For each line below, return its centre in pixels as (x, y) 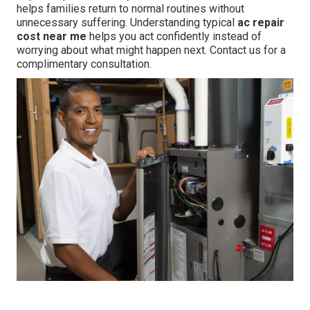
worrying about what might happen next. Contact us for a (151, 51)
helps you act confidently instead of (174, 37)
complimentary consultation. (84, 64)
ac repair (261, 23)
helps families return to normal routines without (130, 9)
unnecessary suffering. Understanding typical (127, 23)
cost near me (52, 37)
